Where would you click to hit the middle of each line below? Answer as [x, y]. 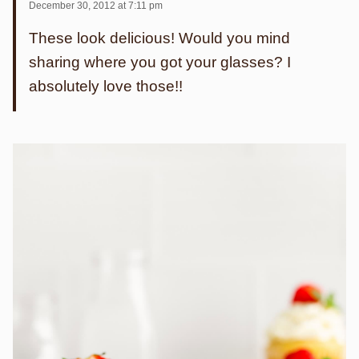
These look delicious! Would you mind [159, 38]
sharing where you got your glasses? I [160, 63]
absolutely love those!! [106, 87]
